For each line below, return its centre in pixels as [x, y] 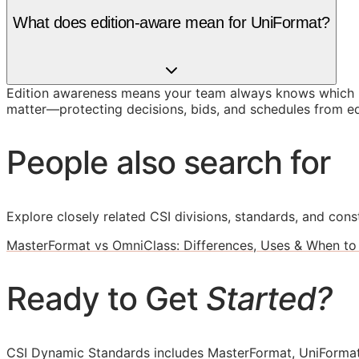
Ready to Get [106, 299]
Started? [269, 299]
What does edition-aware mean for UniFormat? [171, 23]
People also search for [168, 162]
